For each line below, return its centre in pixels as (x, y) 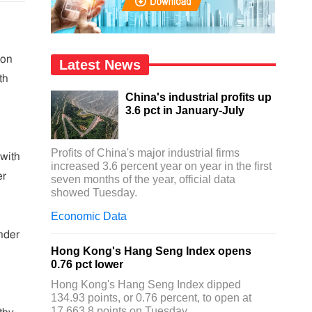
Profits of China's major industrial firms (146, 153)
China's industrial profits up (198, 97)
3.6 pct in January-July (185, 110)
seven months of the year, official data (143, 179)
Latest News (100, 65)
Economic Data (89, 216)
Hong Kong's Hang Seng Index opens (151, 251)
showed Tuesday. (94, 193)
